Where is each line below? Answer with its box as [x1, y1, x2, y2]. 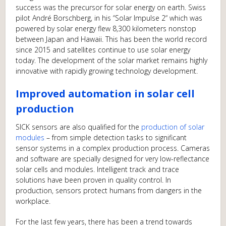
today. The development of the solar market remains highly [16, 55, 208, 66]
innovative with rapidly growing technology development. [16, 66, 198, 76]
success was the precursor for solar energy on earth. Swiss [16, 3, 206, 13]
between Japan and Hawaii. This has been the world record [16, 34, 207, 44]
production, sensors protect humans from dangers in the [16, 186, 202, 196]
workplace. [16, 196, 51, 206]
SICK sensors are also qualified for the [16, 122, 142, 132]
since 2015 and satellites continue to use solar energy [16, 45, 191, 55]
